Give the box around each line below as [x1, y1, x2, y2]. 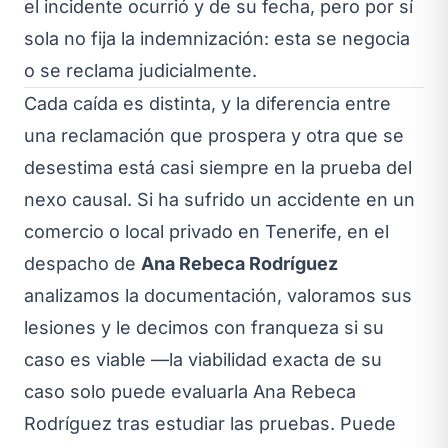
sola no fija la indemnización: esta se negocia [24, 27, 410, 49]
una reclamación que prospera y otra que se [24, 124, 404, 146]
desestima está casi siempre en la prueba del [24, 156, 412, 178]
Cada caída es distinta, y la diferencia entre [24, 92, 391, 114]
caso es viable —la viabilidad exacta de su [24, 348, 382, 370]
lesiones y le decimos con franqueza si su [24, 316, 384, 338]
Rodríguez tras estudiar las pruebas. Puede [24, 412, 396, 434]
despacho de [24, 252, 141, 274]
